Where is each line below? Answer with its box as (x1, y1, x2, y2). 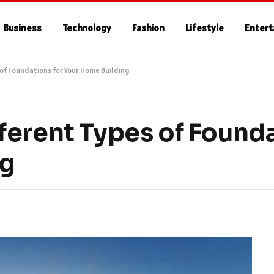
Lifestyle (185, 21, 224, 34)
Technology (62, 21, 112, 34)
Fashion (132, 21, 165, 34)
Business (3, 21, 42, 34)
